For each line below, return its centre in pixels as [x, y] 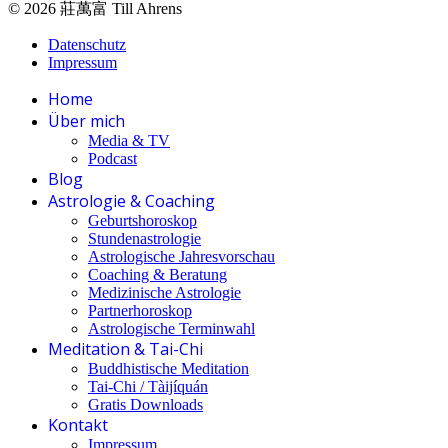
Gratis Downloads [145, 404]
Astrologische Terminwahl [171, 328]
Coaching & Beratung [157, 274]
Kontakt [78, 425]
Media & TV [129, 140]
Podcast [112, 158]
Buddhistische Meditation [168, 368]
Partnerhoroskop [140, 310]
